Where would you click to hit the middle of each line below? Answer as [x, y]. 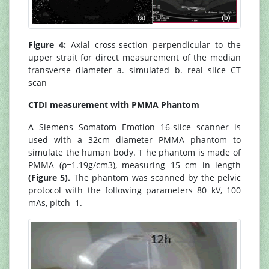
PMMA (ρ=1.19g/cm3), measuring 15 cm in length [134, 165]
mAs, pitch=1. [55, 202]
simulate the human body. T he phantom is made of [134, 152]
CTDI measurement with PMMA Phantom [114, 104]
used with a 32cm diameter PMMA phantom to [134, 139]
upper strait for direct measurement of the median [134, 57]
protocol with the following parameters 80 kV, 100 [134, 190]
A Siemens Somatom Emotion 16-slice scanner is [134, 127]
